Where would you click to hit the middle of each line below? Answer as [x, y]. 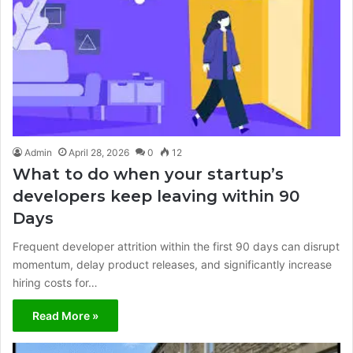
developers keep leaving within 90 [156, 197]
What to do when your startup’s [148, 175]
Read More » [65, 316]
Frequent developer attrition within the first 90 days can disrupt [176, 247]
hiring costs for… [55, 283]
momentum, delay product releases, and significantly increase [172, 265]
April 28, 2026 [99, 153]
